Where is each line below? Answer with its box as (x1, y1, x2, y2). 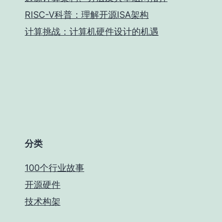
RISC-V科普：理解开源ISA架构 (25, 9, 149, 20)
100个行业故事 (25, 163, 84, 173)
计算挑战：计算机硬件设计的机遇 (25, 26, 159, 37)
